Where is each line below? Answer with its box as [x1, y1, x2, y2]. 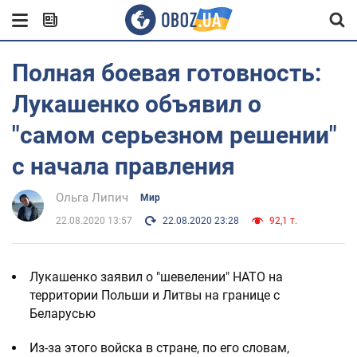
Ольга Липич [56, 190, 128, 205]
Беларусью [29, 306, 96, 321]
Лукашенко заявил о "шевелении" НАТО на [29, 269, 283, 284]
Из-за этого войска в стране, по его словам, [29, 340, 289, 355]
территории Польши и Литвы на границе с [29, 288, 280, 303]
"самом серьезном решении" [12, 121, 337, 149]
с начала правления [12, 152, 235, 180]
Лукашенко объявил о [12, 90, 261, 118]
